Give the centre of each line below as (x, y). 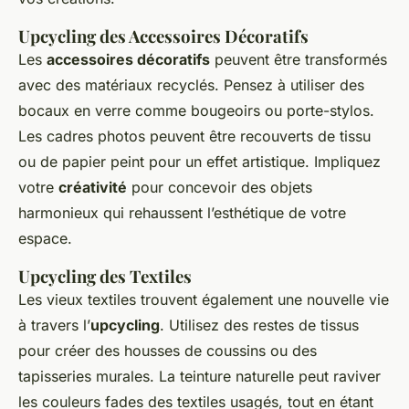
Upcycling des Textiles (105, 277)
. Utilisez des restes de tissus (259, 325)
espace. (45, 239)
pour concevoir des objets (220, 188)
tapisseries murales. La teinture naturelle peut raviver (199, 377)
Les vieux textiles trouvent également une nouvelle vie (204, 300)
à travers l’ (54, 325)
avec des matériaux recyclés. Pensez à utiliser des (191, 85)
